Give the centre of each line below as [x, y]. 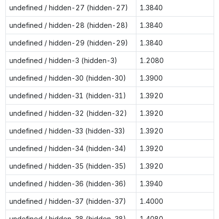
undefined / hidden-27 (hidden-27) [68, 7]
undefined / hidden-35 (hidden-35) [67, 166]
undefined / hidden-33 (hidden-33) [67, 131]
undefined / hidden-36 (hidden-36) [67, 183]
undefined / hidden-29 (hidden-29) [68, 43]
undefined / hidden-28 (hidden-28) [68, 25]
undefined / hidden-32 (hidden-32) [68, 113]
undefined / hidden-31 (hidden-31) [67, 95]
